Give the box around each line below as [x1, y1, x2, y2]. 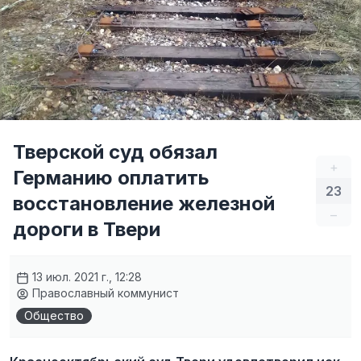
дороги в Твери [13, 218, 160, 241]
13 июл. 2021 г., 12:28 [29, 270, 142, 284]
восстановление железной [13, 192, 275, 215]
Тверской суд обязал [13, 140, 218, 164]
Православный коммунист [29, 286, 179, 300]
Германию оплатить [13, 166, 210, 189]
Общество [24, 309, 84, 322]
